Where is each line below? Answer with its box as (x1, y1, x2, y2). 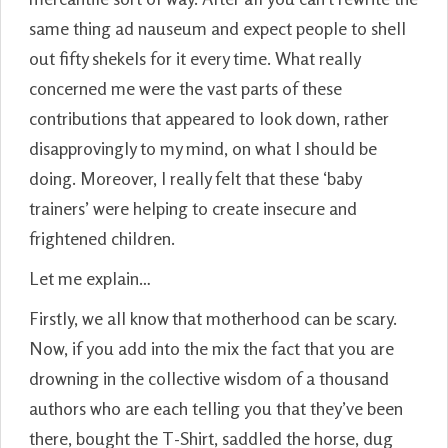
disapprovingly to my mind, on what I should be (29, 136, 377, 159)
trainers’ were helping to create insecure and (29, 196, 357, 219)
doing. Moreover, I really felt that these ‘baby (29, 166, 361, 189)
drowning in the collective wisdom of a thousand (29, 366, 389, 389)
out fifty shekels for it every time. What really (29, 46, 360, 69)
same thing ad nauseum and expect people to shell (29, 16, 406, 39)
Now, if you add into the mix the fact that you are (29, 336, 394, 359)
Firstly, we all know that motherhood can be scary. (29, 306, 397, 329)
